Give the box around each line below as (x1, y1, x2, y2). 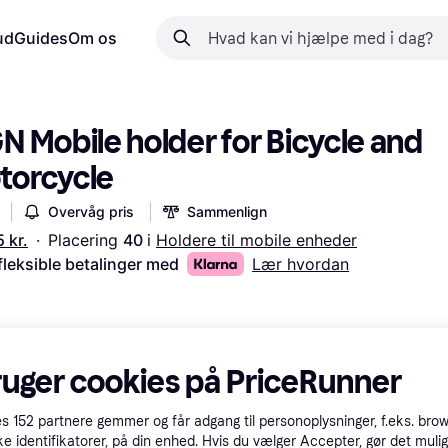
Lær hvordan (252, 254, 350, 274)
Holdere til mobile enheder (156, 230, 357, 250)
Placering (48, 230, 123, 250)
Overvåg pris (48, 203, 134, 220)
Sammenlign (187, 203, 267, 220)
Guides (14, 28, 68, 48)
